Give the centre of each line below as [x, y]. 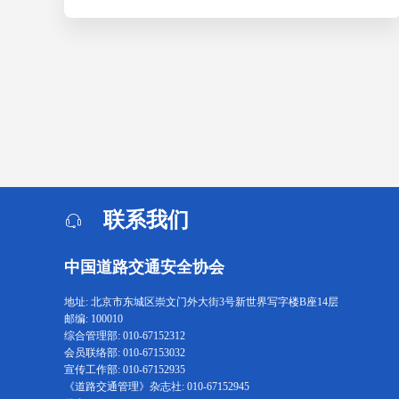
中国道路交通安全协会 [144, 267]
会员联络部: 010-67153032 [125, 353]
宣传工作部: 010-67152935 [125, 370]
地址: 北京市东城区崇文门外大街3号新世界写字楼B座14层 [201, 302]
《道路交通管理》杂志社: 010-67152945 [157, 387]
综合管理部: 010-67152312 [125, 336]
